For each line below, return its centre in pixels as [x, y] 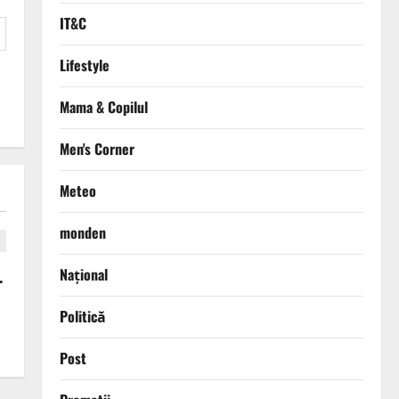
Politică [82, 317]
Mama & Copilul [103, 107]
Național [83, 275]
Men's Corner [97, 149]
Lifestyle [84, 65]
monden [82, 233]
